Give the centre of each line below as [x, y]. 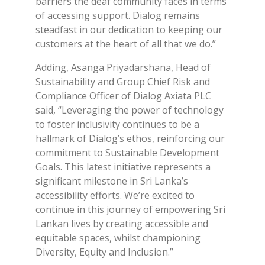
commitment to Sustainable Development [127, 152]
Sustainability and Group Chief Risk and [123, 81]
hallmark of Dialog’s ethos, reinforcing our [130, 138]
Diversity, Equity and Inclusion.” [104, 252]
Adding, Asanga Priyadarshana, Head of [123, 67]
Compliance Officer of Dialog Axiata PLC [123, 96]
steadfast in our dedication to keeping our [129, 29]
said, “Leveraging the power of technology [130, 110]
